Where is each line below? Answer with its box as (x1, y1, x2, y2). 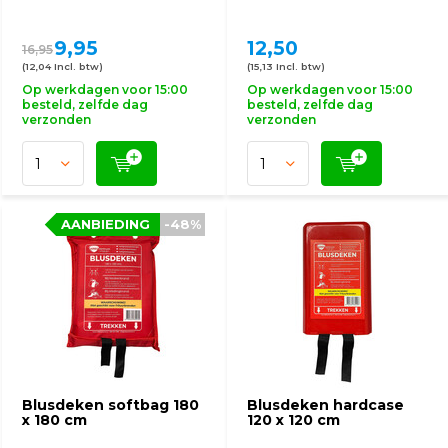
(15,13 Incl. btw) (247, 61, 325, 72)
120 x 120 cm (247, 411, 340, 429)
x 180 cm (22, 411, 87, 429)
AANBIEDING (61, 216, 150, 232)
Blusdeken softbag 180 (22, 396, 199, 414)
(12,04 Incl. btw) (22, 61, 103, 72)
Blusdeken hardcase (247, 396, 404, 414)
